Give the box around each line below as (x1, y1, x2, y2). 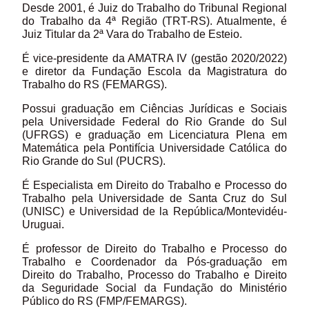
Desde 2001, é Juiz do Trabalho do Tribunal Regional (22, 2, 287, 14)
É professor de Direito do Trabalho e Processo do (22, 243, 287, 255)
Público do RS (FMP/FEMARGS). (22, 295, 188, 308)
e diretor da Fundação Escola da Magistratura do (22, 66, 287, 78)
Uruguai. (22, 219, 65, 231)
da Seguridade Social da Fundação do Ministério (22, 282, 287, 295)
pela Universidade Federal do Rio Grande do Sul (22, 116, 287, 128)
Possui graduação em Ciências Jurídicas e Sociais (22, 103, 287, 115)
